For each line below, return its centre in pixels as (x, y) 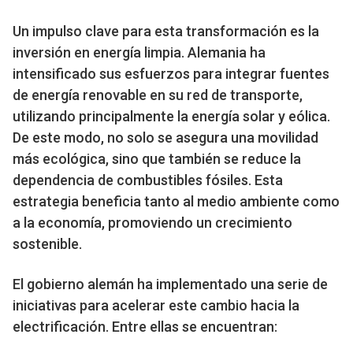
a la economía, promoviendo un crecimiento (152, 222)
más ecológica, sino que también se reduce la (157, 158)
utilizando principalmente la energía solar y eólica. (171, 116)
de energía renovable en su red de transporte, (158, 95)
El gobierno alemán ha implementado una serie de (170, 284)
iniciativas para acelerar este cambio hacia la (156, 305)
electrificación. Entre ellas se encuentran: (145, 326)
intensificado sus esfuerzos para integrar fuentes (171, 73)
